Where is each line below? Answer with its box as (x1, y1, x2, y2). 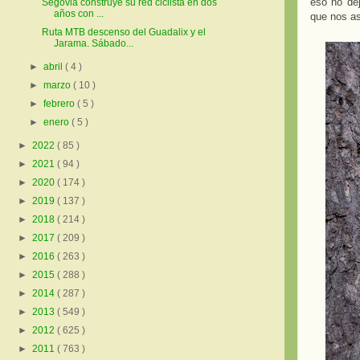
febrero (43, 98, 78, 110)
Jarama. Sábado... (53, 38, 133, 50)
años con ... (53, 8, 104, 20)
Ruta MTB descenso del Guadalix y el (41, 27, 206, 39)
